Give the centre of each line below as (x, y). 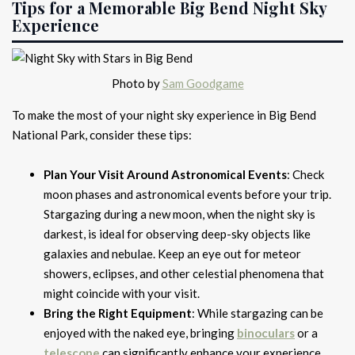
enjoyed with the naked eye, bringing (140, 333)
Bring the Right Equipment (118, 313)
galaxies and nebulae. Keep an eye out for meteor (172, 254)
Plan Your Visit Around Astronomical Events (165, 175)
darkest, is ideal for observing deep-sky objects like (177, 234)
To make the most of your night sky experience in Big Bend (164, 115)
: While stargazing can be (258, 313)
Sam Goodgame (203, 84)
